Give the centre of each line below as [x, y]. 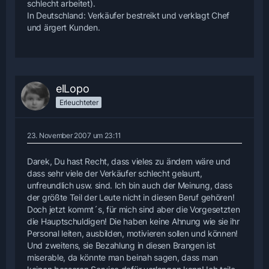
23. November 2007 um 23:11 [74, 136]
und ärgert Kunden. [64, 28]
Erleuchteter [79, 102]
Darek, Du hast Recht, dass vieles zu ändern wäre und [129, 162]
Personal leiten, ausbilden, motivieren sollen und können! [132, 234]
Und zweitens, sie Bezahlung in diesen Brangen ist [121, 246]
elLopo [73, 89]
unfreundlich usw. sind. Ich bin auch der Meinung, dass [130, 186]
